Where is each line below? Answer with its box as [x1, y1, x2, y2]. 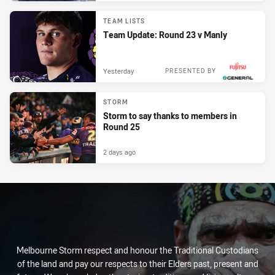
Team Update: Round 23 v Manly [103, 29, 227, 41]
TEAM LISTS [103, 17, 145, 26]
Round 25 [103, 121, 140, 133]
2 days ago [103, 147, 136, 157]
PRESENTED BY [165, 67, 216, 76]
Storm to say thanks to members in [103, 110, 237, 122]
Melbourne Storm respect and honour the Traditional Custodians [17, 244, 258, 257]
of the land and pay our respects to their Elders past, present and [17, 258, 258, 270]
